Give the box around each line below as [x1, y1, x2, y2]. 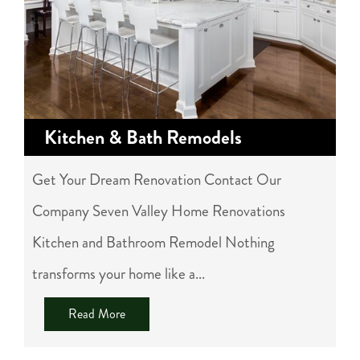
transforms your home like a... [32, 263, 205, 285]
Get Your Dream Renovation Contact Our [32, 169, 281, 191]
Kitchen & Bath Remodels [44, 124, 242, 152]
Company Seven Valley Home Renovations [32, 200, 285, 223]
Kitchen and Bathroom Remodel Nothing [32, 231, 275, 254]
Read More [68, 305, 125, 324]
